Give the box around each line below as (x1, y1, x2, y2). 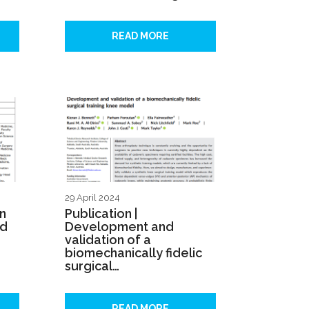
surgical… (65, 259, 119, 274)
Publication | (65, 206, 137, 221)
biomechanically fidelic (65, 246, 202, 261)
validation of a (65, 232, 151, 248)
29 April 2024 (65, 192, 119, 203)
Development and (65, 219, 174, 235)
